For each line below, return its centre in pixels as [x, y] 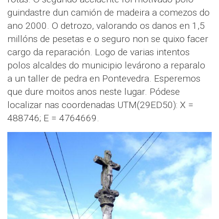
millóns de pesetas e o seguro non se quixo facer [108, 39]
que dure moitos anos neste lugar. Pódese [94, 91]
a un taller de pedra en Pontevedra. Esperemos [104, 78]
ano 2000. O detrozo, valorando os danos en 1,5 [106, 25]
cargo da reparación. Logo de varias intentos [99, 52]
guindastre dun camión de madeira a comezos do [109, 12]
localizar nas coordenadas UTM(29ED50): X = [100, 105]
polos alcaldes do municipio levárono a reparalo [106, 65]
